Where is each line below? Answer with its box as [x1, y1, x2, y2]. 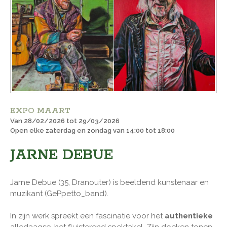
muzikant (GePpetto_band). [10, 188, 108, 198]
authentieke [165, 211, 213, 220]
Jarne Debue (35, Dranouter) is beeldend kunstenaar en [10, 177, 209, 187]
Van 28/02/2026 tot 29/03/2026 [10, 117, 120, 125]
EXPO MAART [10, 105, 70, 116]
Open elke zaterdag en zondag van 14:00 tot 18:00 [10, 126, 175, 134]
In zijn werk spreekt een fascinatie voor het [10, 211, 165, 220]
